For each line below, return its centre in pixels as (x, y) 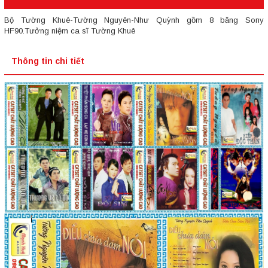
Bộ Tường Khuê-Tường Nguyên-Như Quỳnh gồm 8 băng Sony (134, 20)
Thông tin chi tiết (48, 61)
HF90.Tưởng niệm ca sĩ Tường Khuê (70, 31)
